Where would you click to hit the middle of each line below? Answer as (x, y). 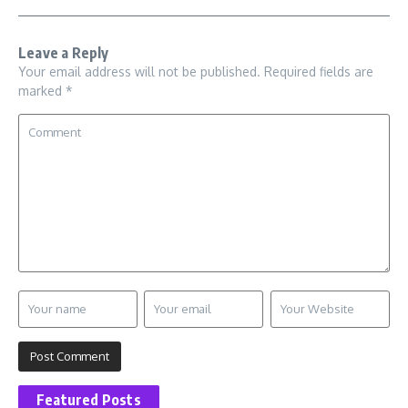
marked (42, 91)
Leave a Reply (64, 53)
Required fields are (319, 72)
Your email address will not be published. (139, 72)
